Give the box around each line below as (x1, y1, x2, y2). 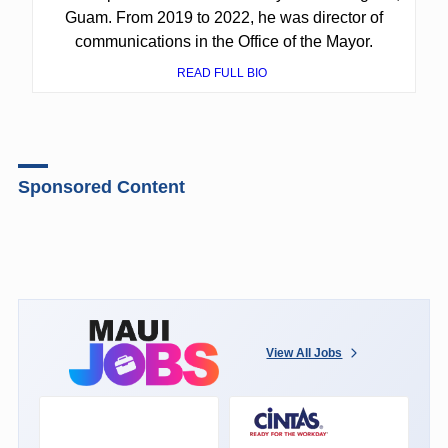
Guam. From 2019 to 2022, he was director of (64, 8, 383, 26)
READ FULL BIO (177, 65, 271, 80)
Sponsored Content (17, 176, 185, 197)
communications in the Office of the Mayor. (74, 32, 373, 50)
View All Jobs (266, 345, 343, 360)
